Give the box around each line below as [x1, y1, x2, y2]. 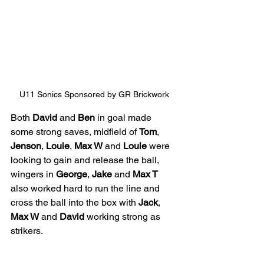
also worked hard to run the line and [11, 183, 162, 194]
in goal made [95, 112, 154, 124]
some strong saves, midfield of [11, 126, 139, 138]
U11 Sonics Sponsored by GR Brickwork [19, 90, 169, 100]
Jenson [11, 140, 41, 152]
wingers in [11, 169, 56, 180]
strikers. [11, 225, 43, 237]
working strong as [84, 211, 163, 223]
